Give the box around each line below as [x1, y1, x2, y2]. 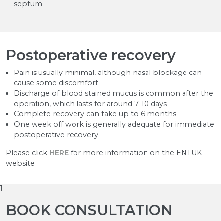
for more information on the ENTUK [69, 148, 202, 157]
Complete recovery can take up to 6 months [14, 109, 176, 118]
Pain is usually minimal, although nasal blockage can [14, 68, 202, 77]
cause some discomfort [14, 78, 98, 87]
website [6, 158, 35, 168]
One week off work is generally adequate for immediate [14, 119, 214, 129]
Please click [6, 148, 49, 157]
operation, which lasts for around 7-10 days [14, 99, 167, 108]
